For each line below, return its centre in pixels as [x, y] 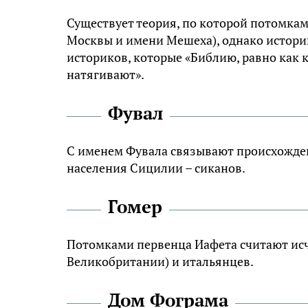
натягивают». [106, 75]
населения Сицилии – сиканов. [156, 168]
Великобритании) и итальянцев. [160, 262]
